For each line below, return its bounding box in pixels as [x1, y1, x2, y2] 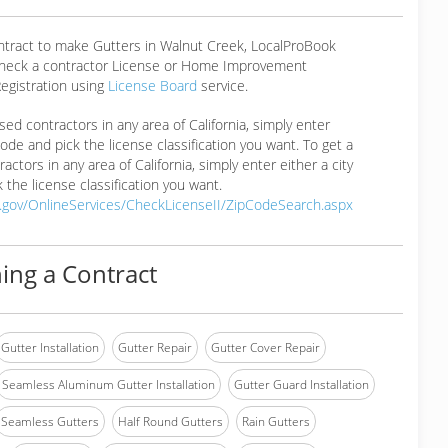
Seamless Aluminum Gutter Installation [2, 376, 215, 393]
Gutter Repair [118, 339, 192, 356]
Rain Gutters [242, 413, 310, 430]
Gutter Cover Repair [211, 339, 320, 356]
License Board [108, 76, 201, 95]
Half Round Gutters [118, 413, 223, 430]
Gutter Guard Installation [234, 376, 369, 393]
